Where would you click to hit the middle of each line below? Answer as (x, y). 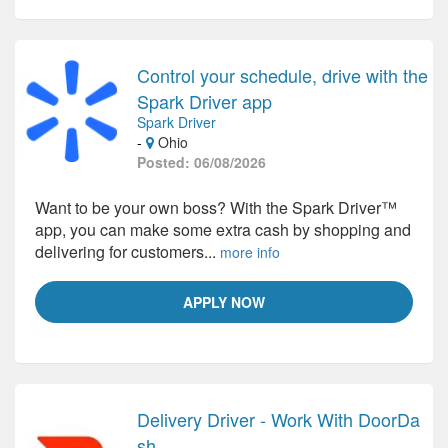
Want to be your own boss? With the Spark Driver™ (216, 207)
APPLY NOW (224, 302)
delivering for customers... (127, 251)
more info (250, 252)
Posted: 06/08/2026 (201, 162)
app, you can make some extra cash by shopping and (223, 229)
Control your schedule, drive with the (282, 75)
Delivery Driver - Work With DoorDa (278, 419)
